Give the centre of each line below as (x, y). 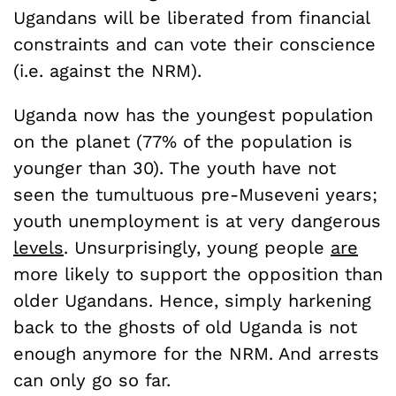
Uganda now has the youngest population (193, 115)
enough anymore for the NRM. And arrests (196, 354)
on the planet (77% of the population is (183, 142)
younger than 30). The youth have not (175, 168)
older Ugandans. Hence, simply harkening (192, 301)
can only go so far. (92, 381)
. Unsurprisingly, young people (197, 248)
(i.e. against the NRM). (107, 71)
